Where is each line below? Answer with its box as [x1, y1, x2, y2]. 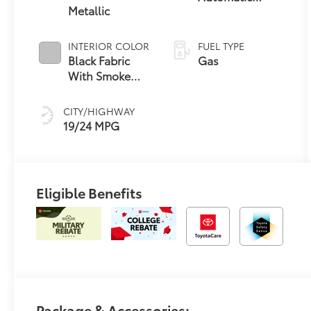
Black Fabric [68, 51, 131, 68]
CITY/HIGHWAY [63, 103, 135, 118]
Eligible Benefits [36, 182, 143, 202]
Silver [68, 82, 97, 99]
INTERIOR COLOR [68, 38, 150, 53]
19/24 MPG [63, 117, 120, 133]
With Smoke [68, 67, 131, 83]
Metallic [68, 1, 110, 18]
